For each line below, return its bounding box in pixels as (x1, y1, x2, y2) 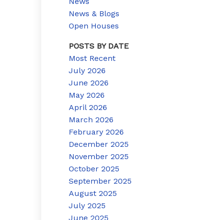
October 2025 (69, 164, 120, 173)
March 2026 (69, 114, 114, 124)
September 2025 (69, 176, 132, 186)
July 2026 (69, 65, 106, 75)
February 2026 (69, 127, 124, 137)
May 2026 (69, 90, 105, 100)
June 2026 (69, 78, 109, 87)
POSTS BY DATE (69, 41, 129, 51)
